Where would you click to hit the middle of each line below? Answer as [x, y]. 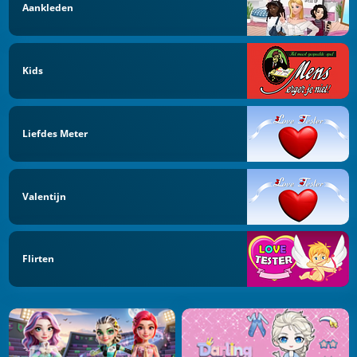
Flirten [38, 259]
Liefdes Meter [55, 133]
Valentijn [44, 196]
